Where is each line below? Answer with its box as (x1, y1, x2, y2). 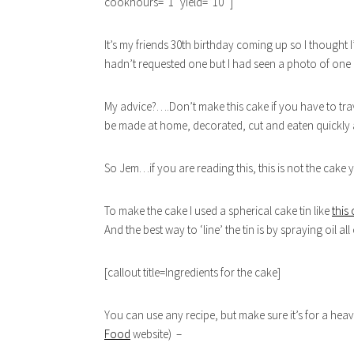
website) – (130, 326, 182, 341)
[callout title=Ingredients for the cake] (104, 265, 281, 280)
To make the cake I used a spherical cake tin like (104, 203, 332, 218)
